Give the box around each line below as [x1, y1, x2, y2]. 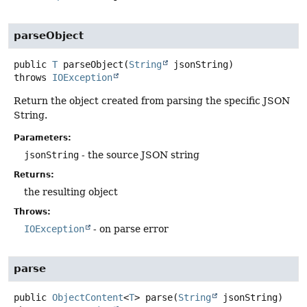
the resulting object [24, 186, 118, 197]
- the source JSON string [79, 149, 199, 160]
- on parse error [90, 223, 169, 234]
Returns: [14, 169, 54, 180]
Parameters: [14, 132, 71, 143]
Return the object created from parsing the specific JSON [14, 95, 290, 106]
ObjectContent [52, 292, 123, 303]
